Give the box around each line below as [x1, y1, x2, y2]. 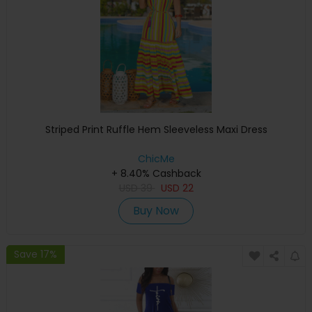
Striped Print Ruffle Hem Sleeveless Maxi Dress [45, 122, 267, 136]
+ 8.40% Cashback [111, 166, 201, 180]
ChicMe [137, 151, 175, 166]
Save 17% [14, 247, 57, 262]
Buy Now [133, 202, 179, 219]
